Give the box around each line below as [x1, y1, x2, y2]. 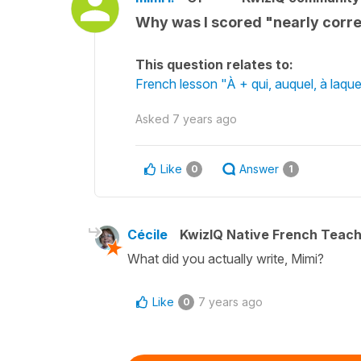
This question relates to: [135, 56, 293, 73]
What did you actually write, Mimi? [127, 251, 324, 267]
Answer [239, 162, 279, 176]
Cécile [127, 226, 168, 243]
